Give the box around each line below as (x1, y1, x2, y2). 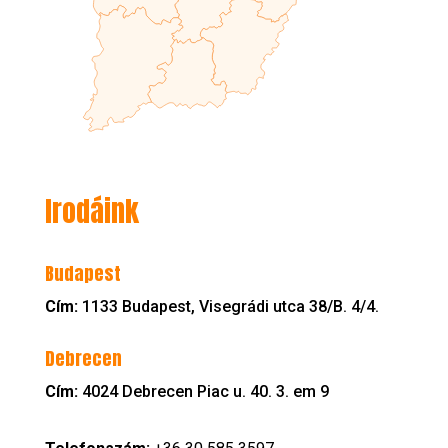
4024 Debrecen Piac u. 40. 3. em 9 (81, 382, 329, 402)
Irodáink (44, 190, 139, 233)
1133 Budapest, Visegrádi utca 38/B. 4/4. (81, 297, 379, 317)
